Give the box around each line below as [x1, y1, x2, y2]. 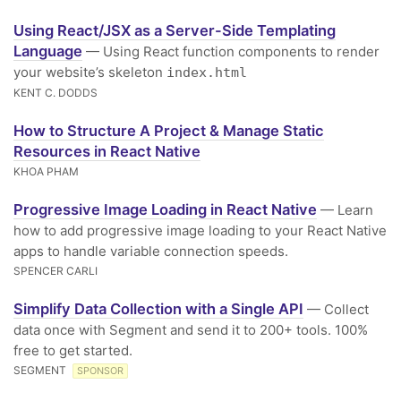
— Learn [317, 201, 373, 218]
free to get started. [13, 342, 132, 359]
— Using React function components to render [82, 43, 380, 60]
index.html [166, 64, 247, 81]
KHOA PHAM [13, 165, 79, 178]
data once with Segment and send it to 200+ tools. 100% [13, 321, 368, 338]
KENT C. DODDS [13, 86, 98, 99]
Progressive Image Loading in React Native [13, 200, 317, 218]
